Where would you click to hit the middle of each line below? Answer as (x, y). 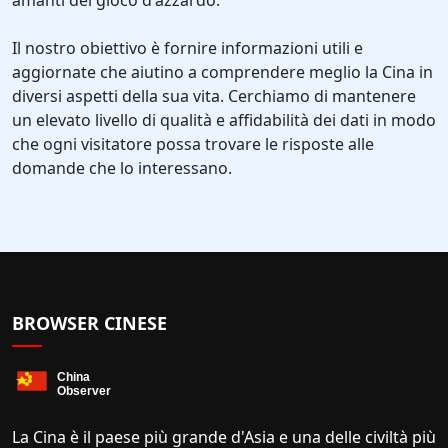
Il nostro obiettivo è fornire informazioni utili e (187, 48)
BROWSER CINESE (89, 323)
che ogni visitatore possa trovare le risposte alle (193, 144)
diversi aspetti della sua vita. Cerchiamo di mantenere (214, 96)
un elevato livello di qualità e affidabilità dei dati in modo (224, 120)
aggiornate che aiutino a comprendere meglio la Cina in (222, 72)
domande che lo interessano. (122, 168)
